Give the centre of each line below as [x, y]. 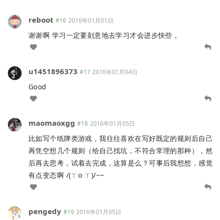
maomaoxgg [52, 123]
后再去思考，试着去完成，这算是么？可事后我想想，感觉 [121, 163]
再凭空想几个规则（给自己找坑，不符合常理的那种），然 [121, 151]
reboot [41, 20]
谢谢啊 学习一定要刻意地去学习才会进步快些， [104, 35]
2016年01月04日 [115, 72]
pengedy [45, 211]
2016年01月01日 [91, 21]
